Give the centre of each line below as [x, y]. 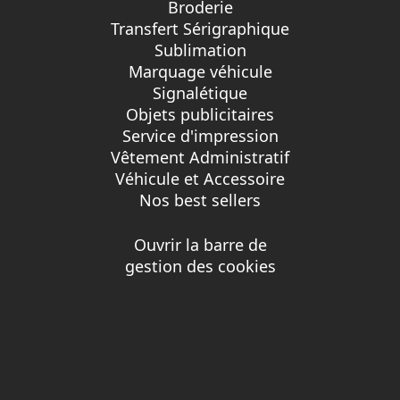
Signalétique [200, 92]
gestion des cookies [200, 266]
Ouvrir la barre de [200, 244]
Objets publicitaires [200, 114]
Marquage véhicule [200, 71]
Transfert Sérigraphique [200, 28]
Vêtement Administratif [200, 157]
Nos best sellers [200, 200]
